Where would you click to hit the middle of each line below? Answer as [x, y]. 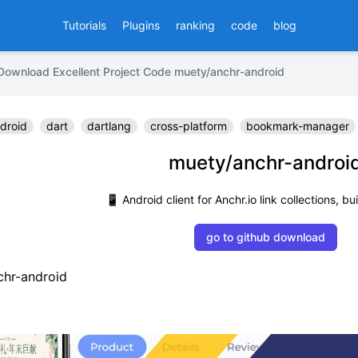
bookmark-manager [298, 126]
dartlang [109, 126]
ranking [195, 25]
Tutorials [84, 25]
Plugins [141, 25]
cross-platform [189, 126]
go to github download [265, 237]
